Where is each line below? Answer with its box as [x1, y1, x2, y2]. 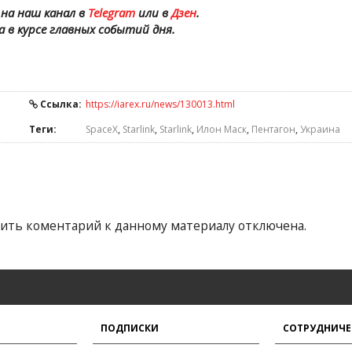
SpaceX [86, 123, 118, 136]
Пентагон [251, 123, 295, 136]
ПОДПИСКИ [101, 321, 159, 335]
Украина [300, 123, 340, 136]
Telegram [87, 5, 135, 20]
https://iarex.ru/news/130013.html [86, 97, 235, 111]
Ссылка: [38, 97, 82, 111]
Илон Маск [196, 123, 247, 136]
